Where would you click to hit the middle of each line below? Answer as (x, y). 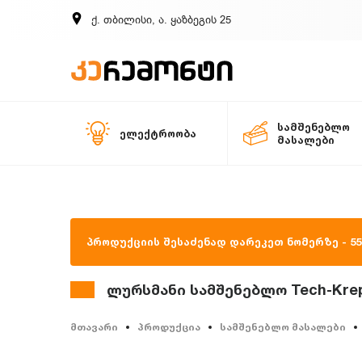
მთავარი (94, 327)
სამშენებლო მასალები (283, 327)
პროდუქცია (169, 327)
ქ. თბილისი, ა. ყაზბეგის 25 (161, 20)
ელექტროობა (158, 133)
